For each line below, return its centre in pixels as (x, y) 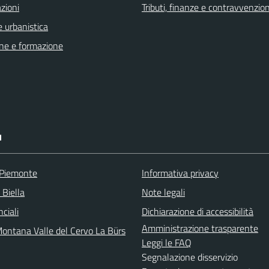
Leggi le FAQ (167, 243)
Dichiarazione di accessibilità (198, 211)
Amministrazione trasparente (200, 228)
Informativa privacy (180, 173)
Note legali (163, 192)
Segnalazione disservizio (190, 257)
